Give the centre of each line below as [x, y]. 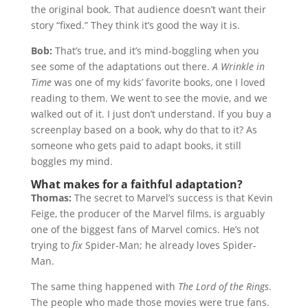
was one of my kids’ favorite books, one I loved [158, 82]
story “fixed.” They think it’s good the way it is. [135, 25]
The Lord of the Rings [223, 286]
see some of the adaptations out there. [121, 66]
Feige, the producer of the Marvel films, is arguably [147, 213]
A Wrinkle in [238, 66]
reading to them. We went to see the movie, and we [149, 98]
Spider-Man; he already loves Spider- [169, 245]
